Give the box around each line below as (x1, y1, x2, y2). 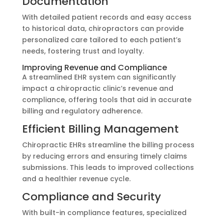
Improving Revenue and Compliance (22, 62, 167, 74)
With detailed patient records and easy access (22, 12, 192, 23)
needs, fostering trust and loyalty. (22, 46, 144, 56)
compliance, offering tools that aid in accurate (22, 95, 192, 105)
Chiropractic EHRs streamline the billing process (22, 140, 194, 150)
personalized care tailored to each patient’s (22, 35, 181, 45)
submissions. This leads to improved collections (22, 163, 194, 173)
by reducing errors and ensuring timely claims (22, 151, 187, 162)
